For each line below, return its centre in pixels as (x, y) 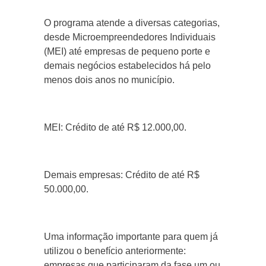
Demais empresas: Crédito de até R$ (122, 175)
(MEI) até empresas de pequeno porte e (127, 52)
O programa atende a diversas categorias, (132, 23)
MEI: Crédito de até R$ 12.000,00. (115, 128)
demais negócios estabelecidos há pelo (127, 66)
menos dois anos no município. (109, 80)
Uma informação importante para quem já (131, 237)
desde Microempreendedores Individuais (130, 37)
